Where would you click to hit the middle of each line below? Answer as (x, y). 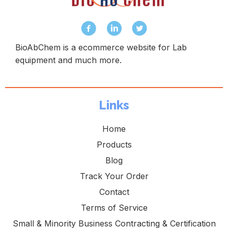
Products (114, 144)
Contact (114, 192)
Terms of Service (114, 207)
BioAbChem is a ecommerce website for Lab (101, 47)
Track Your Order (114, 176)
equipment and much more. (68, 60)
